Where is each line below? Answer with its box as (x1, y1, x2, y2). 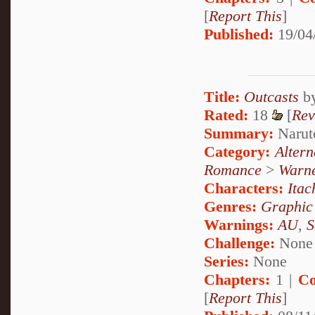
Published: (204, 25, 274, 44)
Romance (204, 160, 262, 179)
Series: (204, 252, 249, 270)
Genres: (204, 197, 261, 215)
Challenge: (204, 233, 275, 252)
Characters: (204, 179, 283, 197)
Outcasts (244, 87, 299, 105)
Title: (204, 87, 240, 105)
